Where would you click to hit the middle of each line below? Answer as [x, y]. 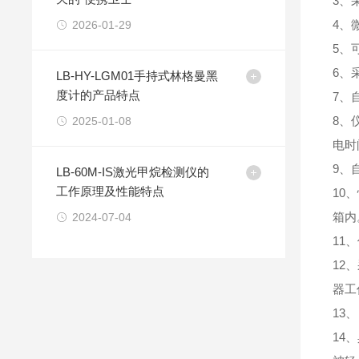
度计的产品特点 [99, 95]
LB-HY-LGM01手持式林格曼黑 [137, 76]
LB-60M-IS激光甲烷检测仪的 [133, 172]
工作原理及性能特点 [111, 191]
